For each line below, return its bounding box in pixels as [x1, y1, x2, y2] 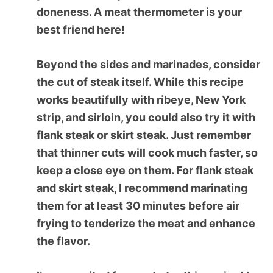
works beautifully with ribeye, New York [37, 93, 246, 106]
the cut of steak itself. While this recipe [37, 75, 244, 88]
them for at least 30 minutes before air [37, 199, 239, 212]
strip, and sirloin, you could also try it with [37, 110, 255, 124]
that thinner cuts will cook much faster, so [37, 146, 258, 159]
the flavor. [37, 234, 90, 247]
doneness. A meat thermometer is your [37, 5, 242, 18]
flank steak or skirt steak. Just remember [37, 128, 251, 141]
